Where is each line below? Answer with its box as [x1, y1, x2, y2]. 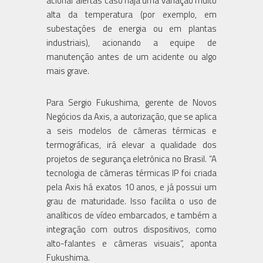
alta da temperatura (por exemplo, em [46, 7, 217, 21]
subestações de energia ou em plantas [46, 21, 217, 35]
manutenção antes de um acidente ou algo [46, 49, 217, 63]
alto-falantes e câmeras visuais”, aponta [46, 236, 217, 250]
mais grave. [46, 63, 89, 77]
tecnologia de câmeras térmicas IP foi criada [46, 166, 217, 180]
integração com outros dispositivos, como [46, 222, 217, 236]
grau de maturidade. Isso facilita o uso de [46, 194, 217, 208]
